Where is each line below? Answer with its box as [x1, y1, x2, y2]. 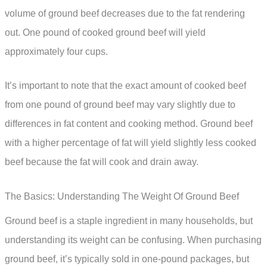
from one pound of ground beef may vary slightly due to [5, 100, 235, 110]
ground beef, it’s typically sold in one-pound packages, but [5, 253, 249, 264]
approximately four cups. [5, 46, 108, 57]
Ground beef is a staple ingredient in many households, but [5, 215, 253, 226]
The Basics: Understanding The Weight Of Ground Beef [5, 191, 239, 201]
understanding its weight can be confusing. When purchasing [5, 234, 262, 245]
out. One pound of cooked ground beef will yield [5, 27, 206, 38]
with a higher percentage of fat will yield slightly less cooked [5, 138, 256, 148]
